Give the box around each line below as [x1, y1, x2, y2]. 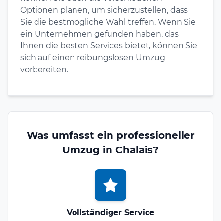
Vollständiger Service [67, 207, 154, 217]
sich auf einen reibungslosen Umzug [20, 52, 165, 62]
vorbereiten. [20, 64, 68, 74]
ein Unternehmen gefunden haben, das [20, 29, 179, 38]
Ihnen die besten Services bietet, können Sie [20, 40, 197, 50]
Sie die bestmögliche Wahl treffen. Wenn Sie [20, 17, 196, 27]
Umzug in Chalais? [62, 144, 159, 156]
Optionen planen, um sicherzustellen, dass [20, 5, 188, 15]
